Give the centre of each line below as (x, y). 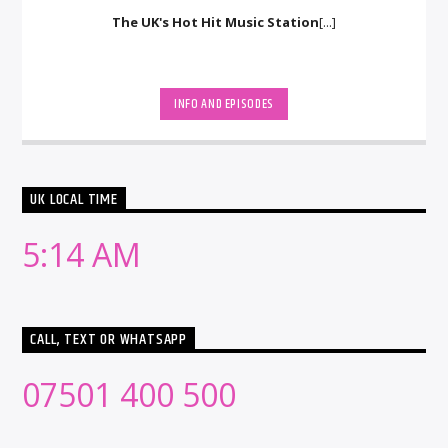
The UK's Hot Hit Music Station (215, 22)
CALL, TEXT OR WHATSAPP (109, 340)
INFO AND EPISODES (224, 103)
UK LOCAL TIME (74, 200)
